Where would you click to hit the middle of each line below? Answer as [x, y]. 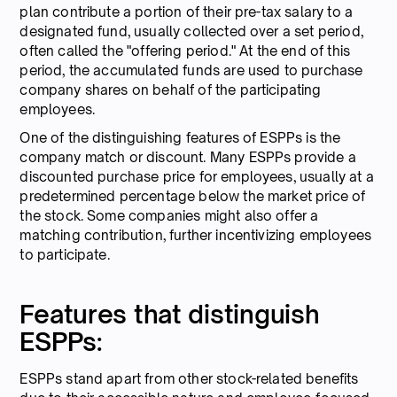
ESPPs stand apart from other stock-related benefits [189, 378]
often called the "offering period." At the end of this [185, 51]
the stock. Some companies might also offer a [169, 215]
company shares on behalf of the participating [171, 90]
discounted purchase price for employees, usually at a [197, 176]
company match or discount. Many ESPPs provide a [188, 157]
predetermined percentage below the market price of [193, 196]
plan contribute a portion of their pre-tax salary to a [187, 12]
